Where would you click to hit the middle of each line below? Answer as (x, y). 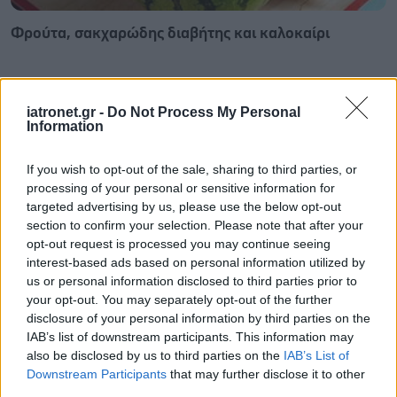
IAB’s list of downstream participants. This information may (190, 336)
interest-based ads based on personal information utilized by (196, 262)
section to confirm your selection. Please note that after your (195, 225)
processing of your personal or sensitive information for (181, 187)
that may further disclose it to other (266, 374)
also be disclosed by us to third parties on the (155, 355)
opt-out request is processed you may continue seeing (179, 243)
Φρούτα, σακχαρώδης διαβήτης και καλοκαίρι (170, 33)
